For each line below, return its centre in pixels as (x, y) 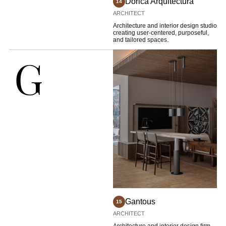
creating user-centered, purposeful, (161, 33)
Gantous (140, 202)
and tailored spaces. (141, 40)
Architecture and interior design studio (165, 26)
